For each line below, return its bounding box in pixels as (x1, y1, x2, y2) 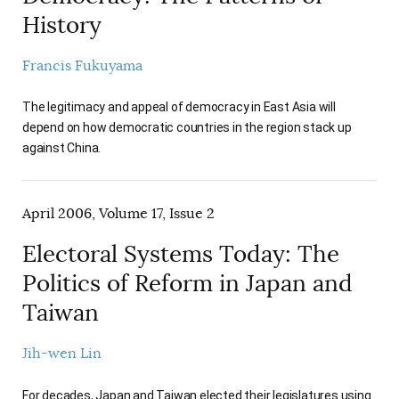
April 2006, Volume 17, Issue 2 (22, 205, 215, 224)
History (22, 10, 102, 40)
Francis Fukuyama (22, 56, 142, 75)
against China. (22, 141, 102, 156)
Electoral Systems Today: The (22, 240, 339, 270)
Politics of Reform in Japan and (22, 269, 353, 299)
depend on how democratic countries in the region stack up (22, 120, 352, 135)
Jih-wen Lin (22, 345, 102, 363)
